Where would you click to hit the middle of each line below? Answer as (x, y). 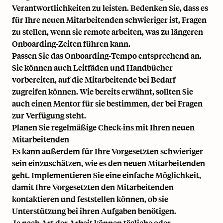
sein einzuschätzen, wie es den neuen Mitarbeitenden (109, 163)
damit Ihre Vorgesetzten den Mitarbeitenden (93, 187)
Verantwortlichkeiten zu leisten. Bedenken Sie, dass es (110, 8)
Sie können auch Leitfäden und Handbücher (92, 68)
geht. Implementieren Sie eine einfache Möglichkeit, (107, 175)
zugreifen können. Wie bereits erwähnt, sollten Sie (103, 92)
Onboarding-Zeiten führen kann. (71, 44)
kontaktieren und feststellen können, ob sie (90, 199)
